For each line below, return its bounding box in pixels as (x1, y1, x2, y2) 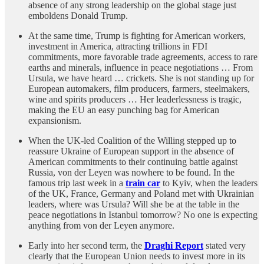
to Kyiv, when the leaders (160, 177, 258, 188)
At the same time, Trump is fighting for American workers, (28, 30, 246, 41)
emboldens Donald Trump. (28, 10, 128, 21)
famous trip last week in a (28, 177, 126, 188)
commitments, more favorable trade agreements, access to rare (28, 51, 258, 62)
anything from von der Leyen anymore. (28, 220, 174, 230)
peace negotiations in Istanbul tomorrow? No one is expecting (28, 209, 258, 220)
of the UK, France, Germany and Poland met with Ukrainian (28, 188, 254, 199)
